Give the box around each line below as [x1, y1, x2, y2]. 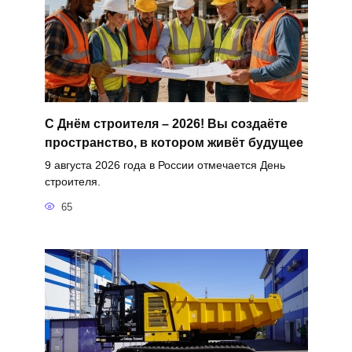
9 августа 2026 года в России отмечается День [44, 159, 285, 172]
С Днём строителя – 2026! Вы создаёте [44, 116, 288, 130]
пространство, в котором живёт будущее [44, 135, 303, 149]
